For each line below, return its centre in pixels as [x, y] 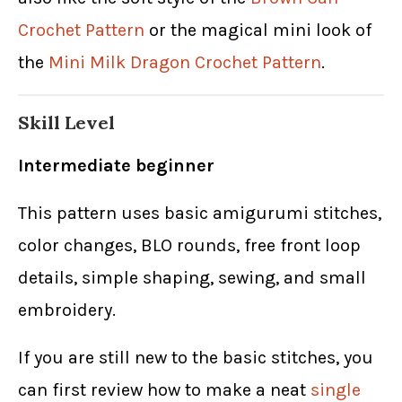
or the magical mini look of [258, 31]
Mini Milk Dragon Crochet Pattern [185, 63]
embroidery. [67, 310]
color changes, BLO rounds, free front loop [189, 246]
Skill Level [66, 123]
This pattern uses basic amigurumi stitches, [200, 214]
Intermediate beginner [116, 166]
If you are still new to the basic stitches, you [196, 358]
